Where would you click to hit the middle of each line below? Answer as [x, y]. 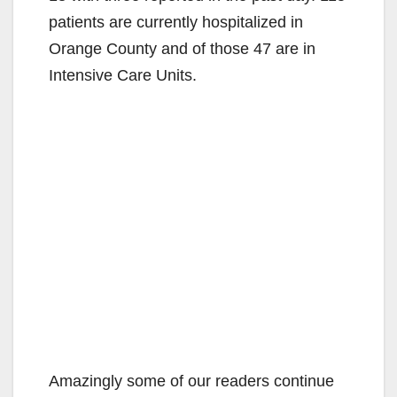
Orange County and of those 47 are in [182, 49]
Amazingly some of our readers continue [191, 381]
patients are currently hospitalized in [176, 23]
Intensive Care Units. [123, 76]
